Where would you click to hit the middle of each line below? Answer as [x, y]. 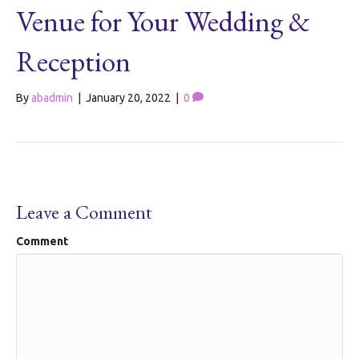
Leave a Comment [84, 212]
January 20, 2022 [128, 98]
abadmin [52, 98]
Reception [73, 61]
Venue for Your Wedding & [163, 21]
